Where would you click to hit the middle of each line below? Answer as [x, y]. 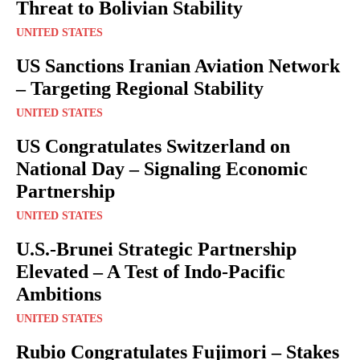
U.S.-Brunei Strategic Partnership [156, 249]
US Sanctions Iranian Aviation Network [178, 65]
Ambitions [59, 294]
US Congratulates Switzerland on [153, 146]
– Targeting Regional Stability [140, 88]
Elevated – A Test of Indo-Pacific [151, 271]
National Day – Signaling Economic [162, 168]
